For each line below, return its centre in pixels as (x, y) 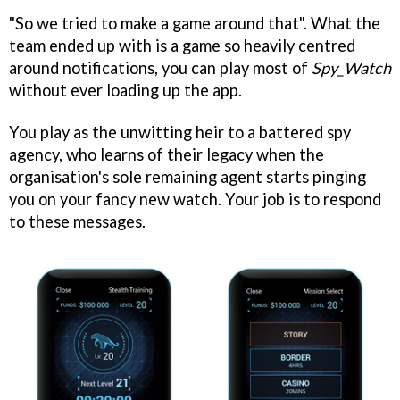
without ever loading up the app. (125, 90)
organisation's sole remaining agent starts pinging (187, 176)
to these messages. (77, 221)
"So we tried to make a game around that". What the (195, 23)
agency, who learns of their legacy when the (167, 154)
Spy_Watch (351, 68)
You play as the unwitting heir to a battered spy (180, 132)
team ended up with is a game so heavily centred (182, 46)
